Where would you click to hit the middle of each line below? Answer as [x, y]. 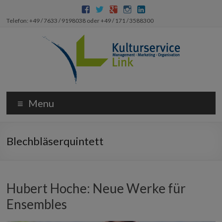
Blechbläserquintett [55, 141]
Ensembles [37, 204]
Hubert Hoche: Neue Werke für [96, 188]
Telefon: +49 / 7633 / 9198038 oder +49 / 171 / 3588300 [80, 21]
